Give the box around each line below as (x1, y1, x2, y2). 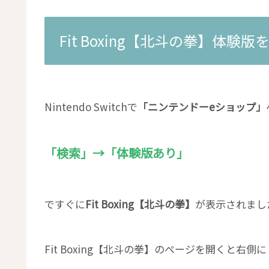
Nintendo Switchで (44, 98, 138, 114)
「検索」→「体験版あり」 (44, 144, 189, 162)
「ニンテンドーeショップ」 (138, 98, 266, 114)
